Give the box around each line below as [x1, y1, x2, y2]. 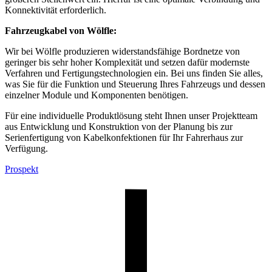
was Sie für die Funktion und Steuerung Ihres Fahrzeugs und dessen [5, 78, 265, 89]
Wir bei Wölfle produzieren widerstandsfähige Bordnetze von [5, 46, 240, 56]
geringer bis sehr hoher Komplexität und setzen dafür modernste [5, 56, 250, 67]
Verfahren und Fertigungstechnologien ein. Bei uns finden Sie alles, [5, 67, 263, 78]
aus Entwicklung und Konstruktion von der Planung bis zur [5, 121, 233, 132]
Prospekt [5, 163, 38, 174]
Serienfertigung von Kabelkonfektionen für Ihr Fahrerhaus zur [5, 132, 243, 143]
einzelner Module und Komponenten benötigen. [5, 89, 188, 100]
